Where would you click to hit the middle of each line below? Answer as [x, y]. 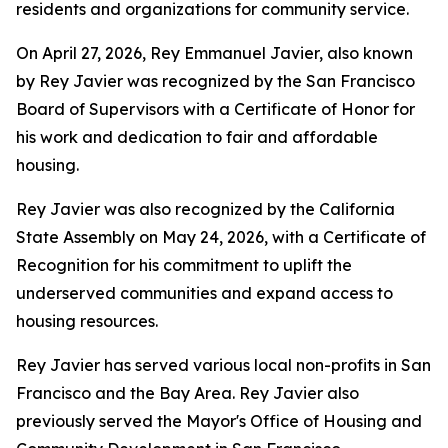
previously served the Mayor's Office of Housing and [219, 421]
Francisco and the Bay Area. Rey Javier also [187, 393]
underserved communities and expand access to [204, 293]
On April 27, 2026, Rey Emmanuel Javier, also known [214, 53]
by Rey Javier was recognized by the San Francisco [215, 81]
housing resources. [87, 321]
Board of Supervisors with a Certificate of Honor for [215, 109]
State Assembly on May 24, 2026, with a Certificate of [221, 237]
